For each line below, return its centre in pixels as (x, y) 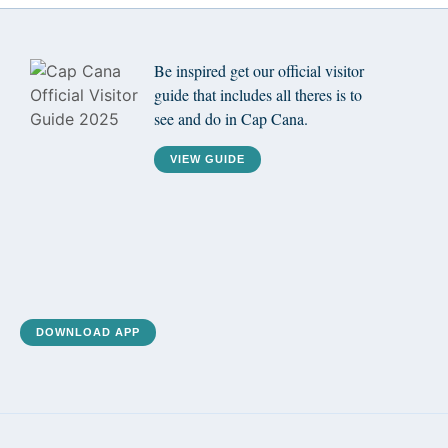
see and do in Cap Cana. (230, 119)
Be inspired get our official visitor (258, 71)
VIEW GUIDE (207, 159)
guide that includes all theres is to (257, 95)
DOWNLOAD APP (87, 332)
